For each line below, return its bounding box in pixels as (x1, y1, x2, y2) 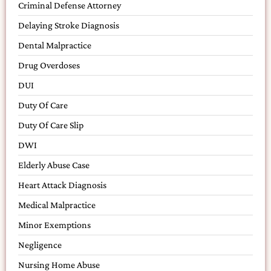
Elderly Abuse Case (18, 159, 90, 170)
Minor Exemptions (18, 219, 91, 230)
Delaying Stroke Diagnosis (18, 19, 119, 30)
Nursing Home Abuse (18, 259, 100, 270)
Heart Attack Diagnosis (18, 179, 106, 190)
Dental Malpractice (18, 39, 91, 50)
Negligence (18, 239, 62, 250)
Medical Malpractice (18, 199, 96, 210)
